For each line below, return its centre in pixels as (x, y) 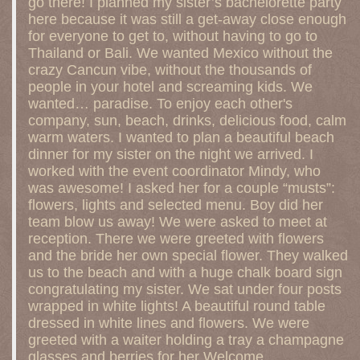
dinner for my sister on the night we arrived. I (171, 154)
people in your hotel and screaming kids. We (170, 87)
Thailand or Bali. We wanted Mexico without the (180, 53)
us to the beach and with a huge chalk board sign (185, 272)
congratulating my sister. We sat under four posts (185, 289)
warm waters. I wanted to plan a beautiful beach (181, 137)
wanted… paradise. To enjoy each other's (160, 104)
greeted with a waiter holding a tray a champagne (186, 340)
